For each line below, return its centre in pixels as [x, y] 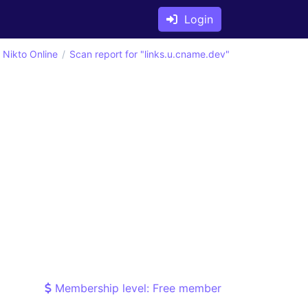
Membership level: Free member [136, 288]
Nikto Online [30, 54]
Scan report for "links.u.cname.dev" [150, 54]
